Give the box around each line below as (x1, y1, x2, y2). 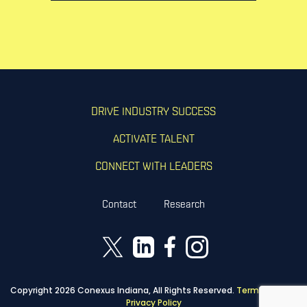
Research (164, 199, 205, 210)
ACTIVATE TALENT (112, 134, 195, 145)
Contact (102, 199, 136, 210)
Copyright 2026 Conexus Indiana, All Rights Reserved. (10, 284, 236, 296)
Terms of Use (236, 284, 293, 296)
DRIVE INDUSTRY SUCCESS (91, 106, 216, 118)
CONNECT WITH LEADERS (95, 161, 212, 173)
